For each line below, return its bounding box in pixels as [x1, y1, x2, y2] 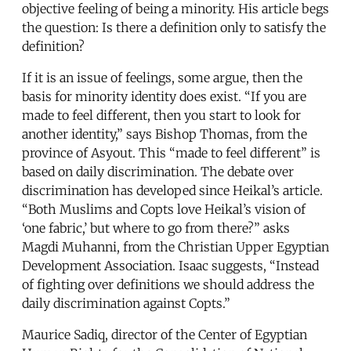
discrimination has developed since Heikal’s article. [22, 182, 323, 198]
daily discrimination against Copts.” [22, 295, 230, 311]
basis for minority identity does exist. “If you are [22, 88, 306, 104]
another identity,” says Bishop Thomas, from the [22, 125, 307, 142]
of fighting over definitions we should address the [22, 276, 314, 292]
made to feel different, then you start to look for [22, 107, 301, 123]
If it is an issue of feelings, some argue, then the [22, 69, 302, 85]
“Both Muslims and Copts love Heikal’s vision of [22, 201, 306, 217]
